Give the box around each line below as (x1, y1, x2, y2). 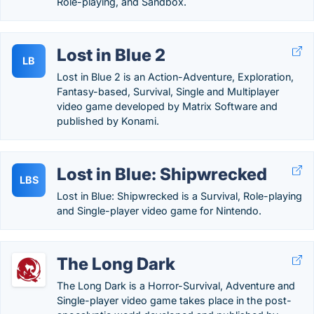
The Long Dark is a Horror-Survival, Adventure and (57, 280, 295, 292)
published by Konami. (57, 115, 159, 127)
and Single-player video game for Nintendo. (57, 205, 261, 217)
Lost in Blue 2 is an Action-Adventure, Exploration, (57, 71, 294, 83)
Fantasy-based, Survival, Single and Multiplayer (57, 86, 279, 97)
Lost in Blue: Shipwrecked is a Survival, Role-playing (57, 190, 302, 202)
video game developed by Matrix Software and (57, 100, 278, 112)
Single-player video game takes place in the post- (57, 294, 292, 306)
